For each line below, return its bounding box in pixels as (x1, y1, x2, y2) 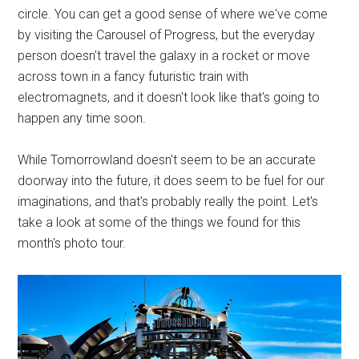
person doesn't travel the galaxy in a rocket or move (18, 48, 311, 63)
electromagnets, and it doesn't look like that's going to (18, 90, 321, 105)
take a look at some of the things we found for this (18, 215, 301, 230)
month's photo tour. (18, 236, 127, 251)
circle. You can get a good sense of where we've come (18, 6, 329, 22)
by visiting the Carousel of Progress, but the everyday (18, 27, 316, 42)
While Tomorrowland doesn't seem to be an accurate (18, 152, 317, 167)
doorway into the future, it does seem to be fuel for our (18, 173, 325, 188)
